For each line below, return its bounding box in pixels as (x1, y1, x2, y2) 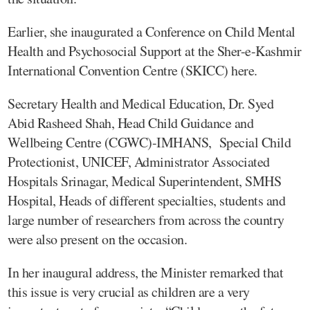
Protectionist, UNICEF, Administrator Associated (8, 152, 270, 171)
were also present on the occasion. (8, 229, 187, 248)
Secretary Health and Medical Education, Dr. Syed (8, 93, 273, 113)
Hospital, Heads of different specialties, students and (8, 190, 285, 210)
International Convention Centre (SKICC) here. (8, 60, 257, 80)
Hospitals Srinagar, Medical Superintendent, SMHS (8, 171, 281, 190)
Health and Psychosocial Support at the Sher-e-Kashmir (8, 41, 302, 60)
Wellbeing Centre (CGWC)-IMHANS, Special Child (8, 132, 291, 152)
